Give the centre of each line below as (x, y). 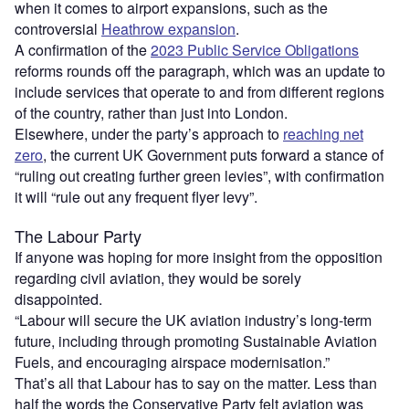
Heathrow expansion (168, 29)
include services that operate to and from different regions (199, 92)
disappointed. (60, 299)
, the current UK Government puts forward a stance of (213, 155)
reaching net (323, 134)
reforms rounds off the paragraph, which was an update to (200, 71)
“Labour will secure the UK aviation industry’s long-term (193, 320)
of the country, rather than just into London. (151, 113)
